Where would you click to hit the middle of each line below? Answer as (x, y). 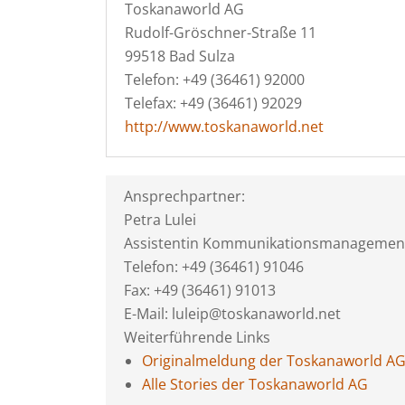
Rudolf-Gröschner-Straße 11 (221, 33)
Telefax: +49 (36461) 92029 (213, 103)
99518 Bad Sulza (180, 56)
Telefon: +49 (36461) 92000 (215, 80)
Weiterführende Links (197, 337)
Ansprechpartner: (184, 196)
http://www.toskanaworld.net (224, 127)
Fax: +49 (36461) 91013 (200, 290)
